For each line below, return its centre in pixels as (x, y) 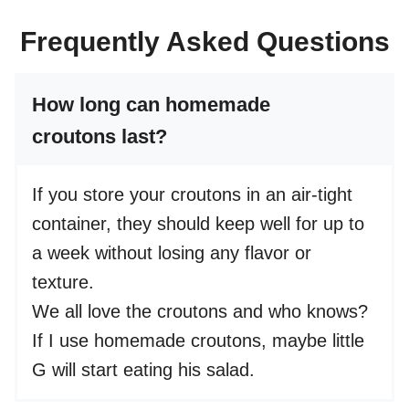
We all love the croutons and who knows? (200, 312)
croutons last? (100, 137)
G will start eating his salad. (143, 370)
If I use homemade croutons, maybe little (198, 341)
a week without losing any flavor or (172, 253)
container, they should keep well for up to (198, 224)
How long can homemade (151, 105)
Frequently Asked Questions (204, 42)
